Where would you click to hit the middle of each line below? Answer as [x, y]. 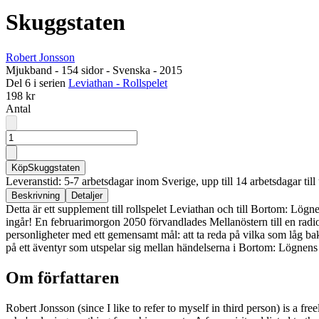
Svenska [131, 70]
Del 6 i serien [36, 83]
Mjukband [29, 70]
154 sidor [82, 70]
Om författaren [62, 277]
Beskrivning [36, 195]
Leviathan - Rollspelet [118, 83]
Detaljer [87, 195]
